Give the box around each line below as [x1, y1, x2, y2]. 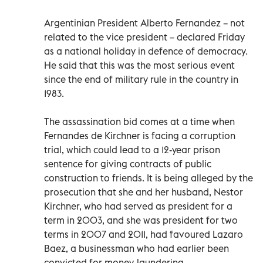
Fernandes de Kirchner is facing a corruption [44, 129, 235, 141]
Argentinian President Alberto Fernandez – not [44, 16, 245, 29]
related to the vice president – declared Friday [44, 31, 245, 43]
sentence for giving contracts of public [44, 157, 211, 170]
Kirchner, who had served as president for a [44, 200, 232, 212]
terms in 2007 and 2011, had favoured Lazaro [44, 228, 243, 240]
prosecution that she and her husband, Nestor [44, 186, 243, 198]
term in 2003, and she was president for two [44, 214, 238, 226]
